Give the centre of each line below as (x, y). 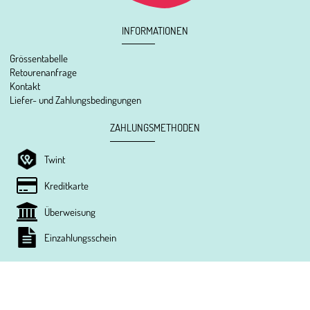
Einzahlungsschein (81, 238)
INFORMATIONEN (155, 30)
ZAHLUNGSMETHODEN (155, 128)
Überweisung (70, 211)
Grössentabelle (39, 58)
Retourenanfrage (44, 72)
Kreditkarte (67, 185)
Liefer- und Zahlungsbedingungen (76, 100)
